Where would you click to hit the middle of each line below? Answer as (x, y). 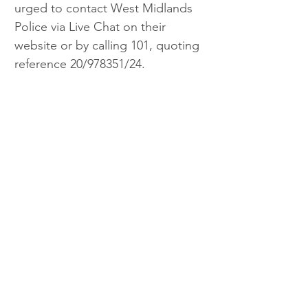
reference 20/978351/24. (80, 64)
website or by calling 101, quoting (109, 46)
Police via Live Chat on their (92, 27)
